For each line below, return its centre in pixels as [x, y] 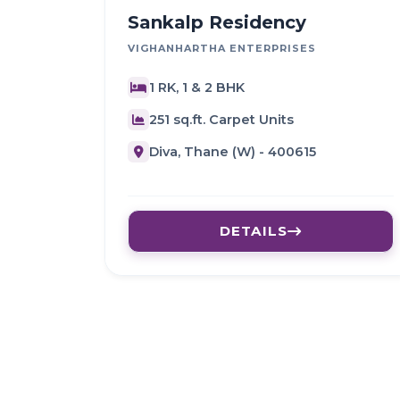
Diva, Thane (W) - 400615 [233, 151]
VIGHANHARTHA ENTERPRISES [222, 49]
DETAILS [254, 231]
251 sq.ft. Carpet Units [221, 119]
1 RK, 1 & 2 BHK [197, 87]
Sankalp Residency [217, 23]
